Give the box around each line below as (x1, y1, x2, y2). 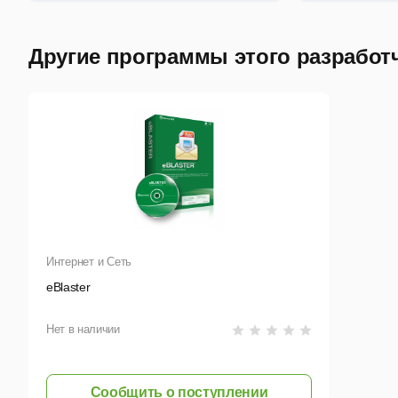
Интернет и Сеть (46, 255, 132, 269)
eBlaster (46, 280, 91, 295)
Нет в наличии (46, 322, 120, 337)
